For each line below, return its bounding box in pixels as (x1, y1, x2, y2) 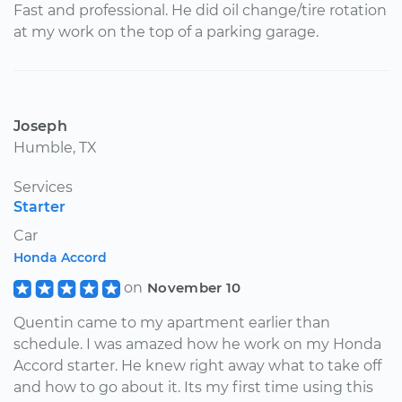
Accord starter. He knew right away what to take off (13, 356, 381, 374)
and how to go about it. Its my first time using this (13, 378, 373, 396)
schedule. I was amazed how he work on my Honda (13, 335, 381, 353)
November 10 (146, 278, 241, 296)
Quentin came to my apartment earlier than (13, 313, 330, 331)
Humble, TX (13, 138, 97, 156)
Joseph (13, 117, 67, 135)
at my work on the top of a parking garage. (13, 22, 319, 40)
